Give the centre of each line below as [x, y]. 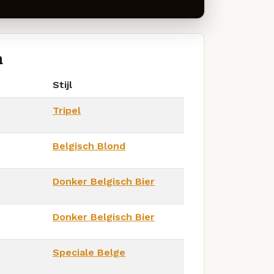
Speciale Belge [89, 253]
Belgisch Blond [89, 146]
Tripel [67, 111]
